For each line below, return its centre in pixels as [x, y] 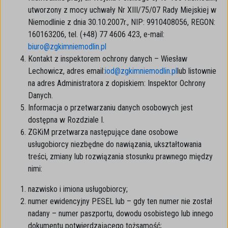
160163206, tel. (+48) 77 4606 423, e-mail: [96, 34]
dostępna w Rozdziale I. [66, 120]
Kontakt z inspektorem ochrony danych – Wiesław [108, 59]
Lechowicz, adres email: [66, 71]
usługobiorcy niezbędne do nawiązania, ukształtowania [115, 144]
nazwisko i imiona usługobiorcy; [78, 189]
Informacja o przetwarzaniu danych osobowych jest [110, 108]
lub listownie [197, 71]
